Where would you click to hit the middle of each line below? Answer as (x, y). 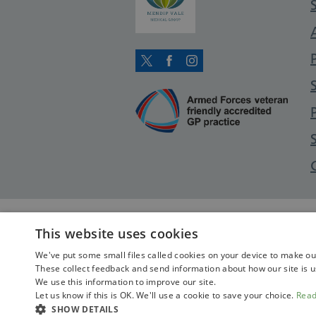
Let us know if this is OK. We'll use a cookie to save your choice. (166, 295)
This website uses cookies (117, 233)
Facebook (200, 70)
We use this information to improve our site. (126, 282)
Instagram (223, 70)
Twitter (169, 70)
